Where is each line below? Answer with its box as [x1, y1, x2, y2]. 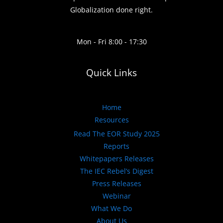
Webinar [102, 191, 131, 201]
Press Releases [92, 179, 141, 189]
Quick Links [86, 66, 137, 80]
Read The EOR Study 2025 [73, 129, 160, 139]
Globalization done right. [70, 5, 153, 15]
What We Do [91, 204, 132, 214]
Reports [104, 141, 129, 151]
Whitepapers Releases [79, 154, 154, 164]
